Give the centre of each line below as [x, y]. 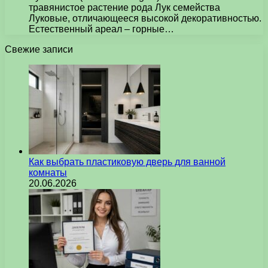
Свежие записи [39, 49]
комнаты [48, 172]
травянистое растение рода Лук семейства [124, 7]
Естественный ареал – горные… [101, 29]
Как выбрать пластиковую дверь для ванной [127, 162]
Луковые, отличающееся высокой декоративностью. [145, 18]
